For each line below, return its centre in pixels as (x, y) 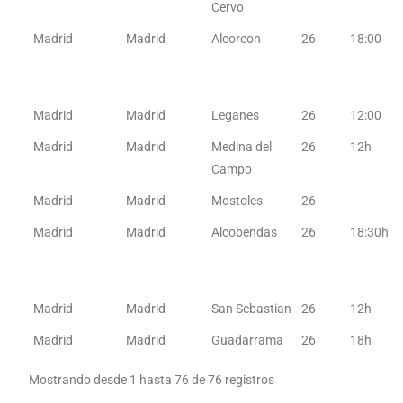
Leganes (236, 115)
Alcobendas (245, 232)
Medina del (242, 147)
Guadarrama (248, 340)
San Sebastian (252, 309)
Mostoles (237, 201)
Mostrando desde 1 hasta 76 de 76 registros (152, 380)
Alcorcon (237, 39)
